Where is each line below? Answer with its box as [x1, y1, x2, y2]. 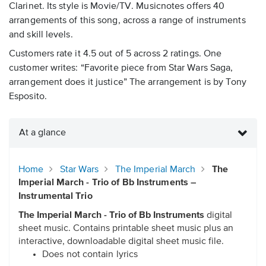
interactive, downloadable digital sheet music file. [18, 237, 224, 247]
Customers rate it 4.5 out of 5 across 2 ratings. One [9, 49, 222, 59]
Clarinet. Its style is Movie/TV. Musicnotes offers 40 [9, 2, 225, 12]
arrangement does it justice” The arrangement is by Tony [9, 78, 247, 88]
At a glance [19, 128, 66, 138]
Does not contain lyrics [42, 250, 138, 260]
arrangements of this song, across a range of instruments [9, 16, 246, 26]
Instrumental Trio [18, 192, 93, 202]
